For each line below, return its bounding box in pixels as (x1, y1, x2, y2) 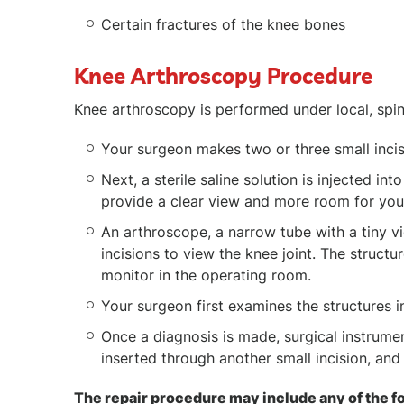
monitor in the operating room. (101, 265, 311, 284)
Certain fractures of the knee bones (101, 14, 345, 33)
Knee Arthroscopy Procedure (74, 61, 372, 89)
